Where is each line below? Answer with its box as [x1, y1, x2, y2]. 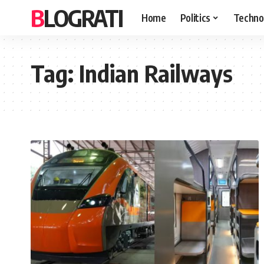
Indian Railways [79, 58, 233, 88]
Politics [180, 11, 210, 24]
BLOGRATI [44, 3, 123, 32]
